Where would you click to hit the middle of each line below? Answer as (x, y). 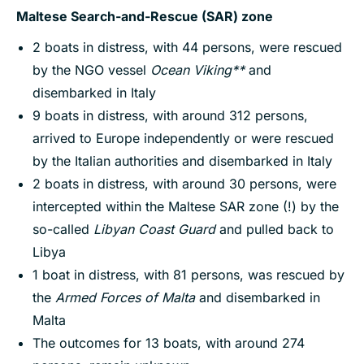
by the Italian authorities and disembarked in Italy (182, 161)
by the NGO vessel (91, 70)
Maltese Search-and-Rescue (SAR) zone (145, 17)
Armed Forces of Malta (125, 298)
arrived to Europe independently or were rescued (183, 139)
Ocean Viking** (197, 70)
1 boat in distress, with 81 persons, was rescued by (188, 275)
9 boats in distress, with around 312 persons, (170, 116)
